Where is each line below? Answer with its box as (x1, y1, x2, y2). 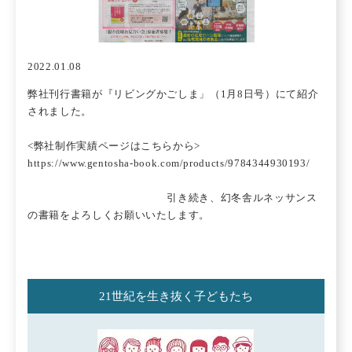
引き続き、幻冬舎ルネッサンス (27, 191, 317, 203)
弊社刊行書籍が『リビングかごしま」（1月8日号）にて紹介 (27, 87, 319, 100)
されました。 (27, 104, 92, 117)
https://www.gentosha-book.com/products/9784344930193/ (27, 156, 310, 169)
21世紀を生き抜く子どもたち (99, 289, 253, 302)
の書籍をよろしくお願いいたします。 (27, 208, 211, 221)
